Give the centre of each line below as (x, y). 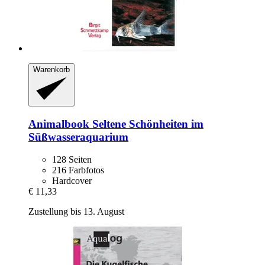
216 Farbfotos (78, 170)
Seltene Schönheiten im (146, 124)
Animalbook (59, 124)
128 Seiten (72, 160)
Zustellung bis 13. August (76, 212)
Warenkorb (51, 70)
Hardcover (72, 181)
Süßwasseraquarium (78, 137)
